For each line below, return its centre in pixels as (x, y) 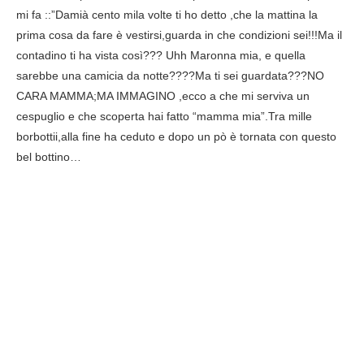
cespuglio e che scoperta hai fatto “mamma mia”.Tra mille (164, 116)
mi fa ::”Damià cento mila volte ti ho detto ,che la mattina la (167, 15)
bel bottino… (49, 157)
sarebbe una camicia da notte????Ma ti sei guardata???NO (170, 76)
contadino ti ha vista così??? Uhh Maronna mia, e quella (161, 55)
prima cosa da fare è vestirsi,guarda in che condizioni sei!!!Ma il (179, 35)
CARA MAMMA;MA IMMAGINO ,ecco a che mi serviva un (163, 96)
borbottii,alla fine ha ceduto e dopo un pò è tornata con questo (176, 136)
